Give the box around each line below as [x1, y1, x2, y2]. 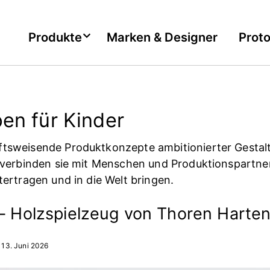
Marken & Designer [106, 29, 218, 45]
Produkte [28, 29, 82, 45]
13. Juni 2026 [1, 240, 49, 250]
